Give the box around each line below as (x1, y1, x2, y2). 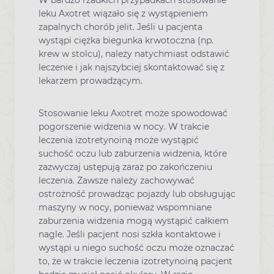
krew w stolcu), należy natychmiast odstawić (39, 48, 229, 59)
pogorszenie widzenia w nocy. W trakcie (39, 121, 209, 133)
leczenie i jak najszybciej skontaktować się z (39, 61, 224, 73)
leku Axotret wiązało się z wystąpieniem (39, 7, 208, 19)
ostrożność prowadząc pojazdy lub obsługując (39, 188, 235, 200)
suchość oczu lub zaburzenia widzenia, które (39, 148, 227, 160)
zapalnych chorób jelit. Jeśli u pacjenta (39, 21, 202, 32)
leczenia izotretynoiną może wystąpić (39, 135, 199, 146)
